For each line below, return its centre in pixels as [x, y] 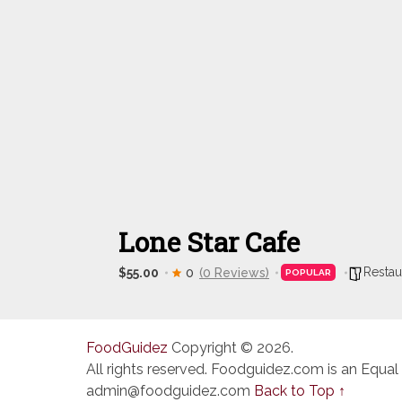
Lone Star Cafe [209, 242]
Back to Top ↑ [300, 391]
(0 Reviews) [234, 272]
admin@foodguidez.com [168, 391]
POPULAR [308, 272]
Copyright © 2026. [231, 348]
